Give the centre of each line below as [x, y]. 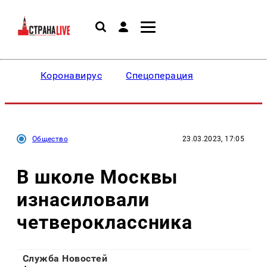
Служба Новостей [65, 259]
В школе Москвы [97, 177]
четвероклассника [105, 222]
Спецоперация [160, 75]
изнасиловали [83, 199]
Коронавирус [72, 75]
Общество [50, 139]
